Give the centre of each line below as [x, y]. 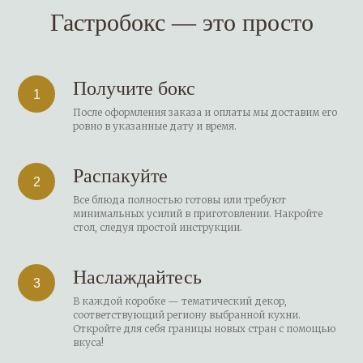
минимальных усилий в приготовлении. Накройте [198, 213]
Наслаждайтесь [137, 277]
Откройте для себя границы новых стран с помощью [204, 328]
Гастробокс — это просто [181, 22]
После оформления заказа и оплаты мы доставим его [205, 112]
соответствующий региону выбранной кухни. [187, 314]
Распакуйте [120, 175]
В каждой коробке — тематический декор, [180, 301]
